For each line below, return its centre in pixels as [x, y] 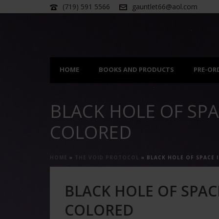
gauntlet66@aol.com [165, 7]
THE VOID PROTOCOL [107, 157]
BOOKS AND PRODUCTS [136, 69]
